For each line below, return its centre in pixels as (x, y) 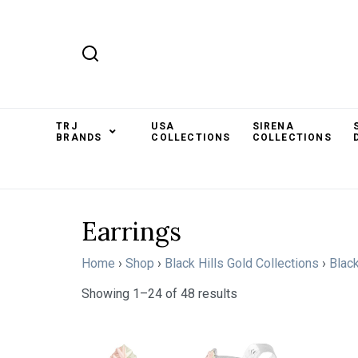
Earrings (131, 231)
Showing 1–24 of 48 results (159, 294)
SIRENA (273, 126)
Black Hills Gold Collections (242, 263)
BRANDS (79, 137)
